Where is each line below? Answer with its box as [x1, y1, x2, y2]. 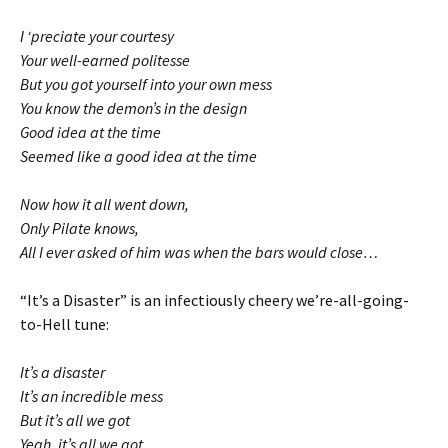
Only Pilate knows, [20, 218, 139, 238]
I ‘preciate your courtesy [20, 26, 174, 46]
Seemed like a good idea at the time [20, 146, 257, 166]
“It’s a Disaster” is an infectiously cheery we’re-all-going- [20, 290, 409, 310]
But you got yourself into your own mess [20, 74, 272, 94]
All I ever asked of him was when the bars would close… [20, 242, 378, 262]
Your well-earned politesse [20, 50, 190, 70]
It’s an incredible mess [20, 386, 163, 406]
